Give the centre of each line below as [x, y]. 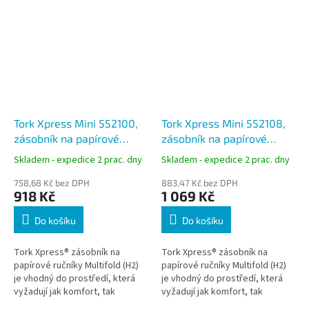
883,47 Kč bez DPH [200, 182]
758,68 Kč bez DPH [52, 182]
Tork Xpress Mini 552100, [76, 123]
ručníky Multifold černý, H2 [228, 153]
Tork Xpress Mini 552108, [223, 123]
